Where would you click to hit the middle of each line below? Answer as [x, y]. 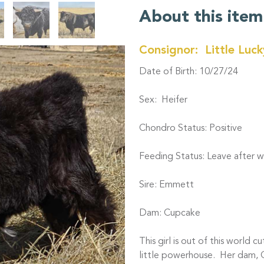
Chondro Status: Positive [191, 129]
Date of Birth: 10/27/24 [189, 72]
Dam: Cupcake [170, 214]
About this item [201, 18]
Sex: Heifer [163, 100]
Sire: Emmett [166, 185]
